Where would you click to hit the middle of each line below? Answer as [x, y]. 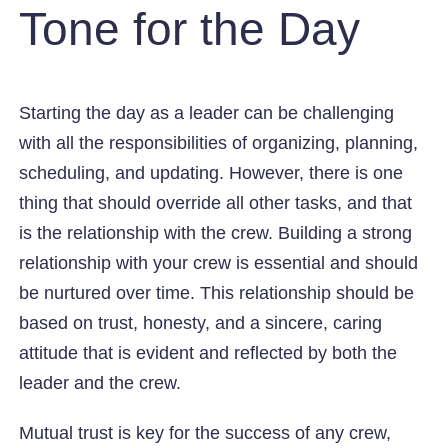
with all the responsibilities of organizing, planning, [219, 142]
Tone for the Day [190, 28]
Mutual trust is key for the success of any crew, [205, 432]
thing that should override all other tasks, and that [216, 202]
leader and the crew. [100, 382]
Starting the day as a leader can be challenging [207, 112]
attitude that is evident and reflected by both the [208, 352]
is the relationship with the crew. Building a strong [216, 232]
